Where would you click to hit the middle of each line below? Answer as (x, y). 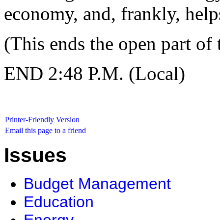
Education (59, 202)
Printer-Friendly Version (42, 120)
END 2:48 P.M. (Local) (95, 73)
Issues (35, 155)
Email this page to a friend (45, 130)
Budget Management (97, 184)
